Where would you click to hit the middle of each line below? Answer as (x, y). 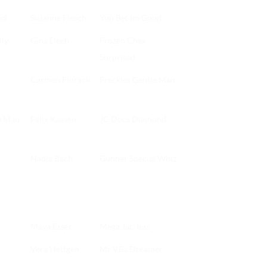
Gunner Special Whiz (138, 159)
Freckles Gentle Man (137, 80)
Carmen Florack (60, 80)
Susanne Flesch (58, 18)
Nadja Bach (52, 159)
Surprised (117, 57)
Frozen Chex (123, 41)
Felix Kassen (53, 119)
